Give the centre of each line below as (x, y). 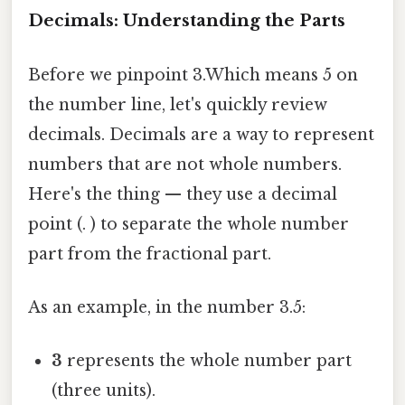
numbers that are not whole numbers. (185, 164)
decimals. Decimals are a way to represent (201, 134)
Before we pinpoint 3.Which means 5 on (193, 75)
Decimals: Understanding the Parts (187, 21)
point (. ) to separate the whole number (188, 224)
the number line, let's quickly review (178, 104)
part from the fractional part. (150, 254)
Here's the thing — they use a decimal (183, 194)
